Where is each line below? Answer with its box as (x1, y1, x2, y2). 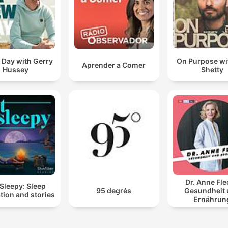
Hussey (3, 65, 29, 74)
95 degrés (96, 186, 132, 195)
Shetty (201, 65, 224, 74)
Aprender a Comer (82, 61, 146, 70)
